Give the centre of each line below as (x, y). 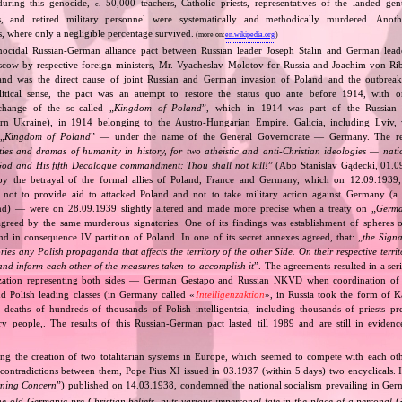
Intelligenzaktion (230, 294)
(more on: (210, 34)
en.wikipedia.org (249, 34)
